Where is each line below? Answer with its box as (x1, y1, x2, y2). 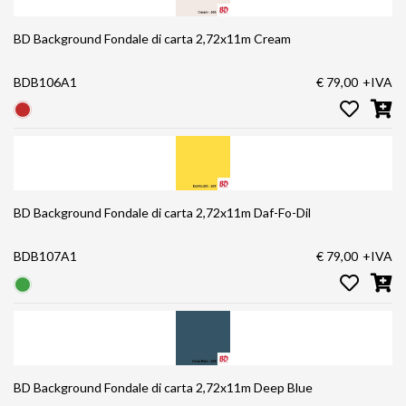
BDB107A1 (14, 248, 77, 265)
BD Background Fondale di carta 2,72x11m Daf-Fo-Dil (14, 205, 311, 221)
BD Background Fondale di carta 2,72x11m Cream (14, 30, 291, 46)
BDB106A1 (14, 73, 77, 90)
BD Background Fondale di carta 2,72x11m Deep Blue (14, 379, 313, 395)
